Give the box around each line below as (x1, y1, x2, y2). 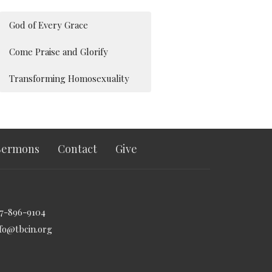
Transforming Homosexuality (9, 72, 130, 85)
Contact (58, 141, 97, 157)
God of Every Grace (9, 19, 89, 32)
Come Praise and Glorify (9, 46, 109, 58)
